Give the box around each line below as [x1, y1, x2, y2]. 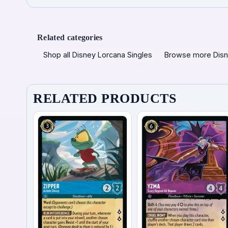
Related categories [37, 33, 103, 42]
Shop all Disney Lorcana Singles [43, 50, 152, 60]
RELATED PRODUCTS [33, 91, 177, 106]
